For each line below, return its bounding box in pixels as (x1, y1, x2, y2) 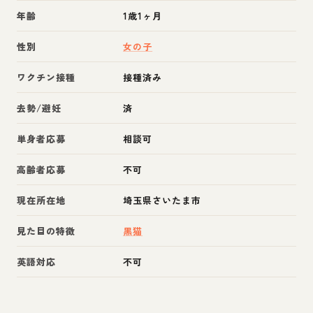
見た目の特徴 (17, 224, 76, 238)
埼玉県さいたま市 (123, 193, 202, 207)
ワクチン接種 (17, 70, 76, 84)
